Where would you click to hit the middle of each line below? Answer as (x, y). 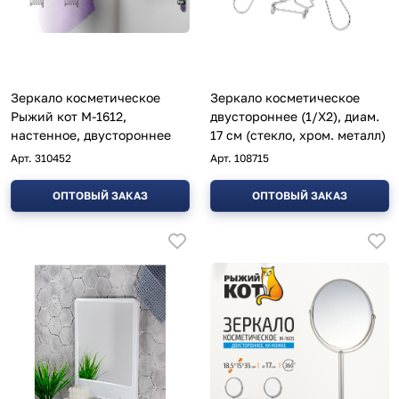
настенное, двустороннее (91, 134)
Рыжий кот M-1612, (69, 116)
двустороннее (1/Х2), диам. (295, 116)
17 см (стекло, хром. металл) (298, 134)
